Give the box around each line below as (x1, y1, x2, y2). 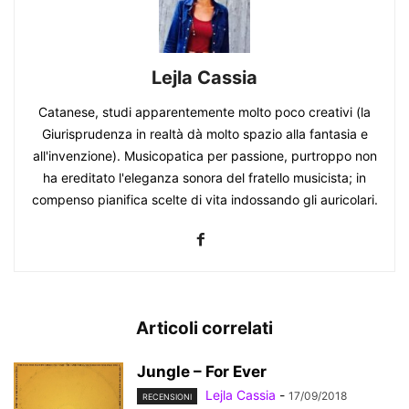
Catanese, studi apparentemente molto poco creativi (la (38, 103, 371, 120)
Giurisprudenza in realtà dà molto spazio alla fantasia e (41, 125, 368, 142)
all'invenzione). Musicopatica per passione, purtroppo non (32, 147, 377, 163)
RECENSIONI (142, 391, 192, 402)
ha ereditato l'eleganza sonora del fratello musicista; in (43, 169, 366, 185)
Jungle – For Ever (137, 362, 267, 381)
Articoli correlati (136, 317, 273, 339)
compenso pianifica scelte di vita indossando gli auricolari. (31, 191, 378, 207)
